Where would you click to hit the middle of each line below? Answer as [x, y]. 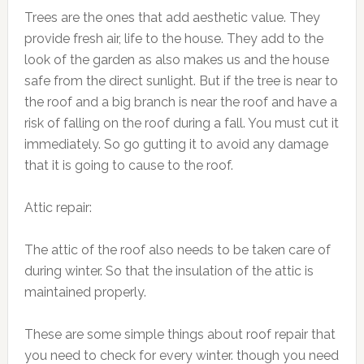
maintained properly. [85, 292]
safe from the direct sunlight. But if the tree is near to [181, 81]
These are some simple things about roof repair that [180, 335]
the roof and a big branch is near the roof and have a [180, 102]
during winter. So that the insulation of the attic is [169, 271]
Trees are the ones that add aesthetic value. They [172, 18]
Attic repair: [58, 208]
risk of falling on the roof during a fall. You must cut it [181, 123]
